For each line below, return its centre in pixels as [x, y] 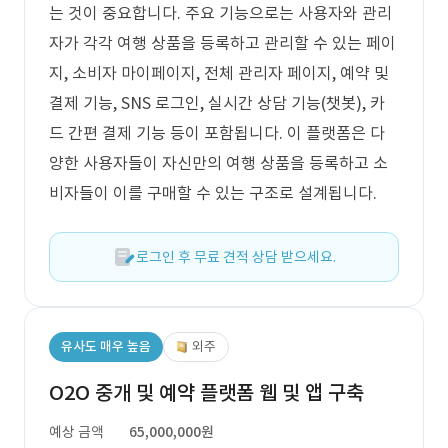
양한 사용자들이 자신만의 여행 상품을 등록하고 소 [218, 163]
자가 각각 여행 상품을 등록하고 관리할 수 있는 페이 [222, 43]
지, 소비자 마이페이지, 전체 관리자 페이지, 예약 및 [219, 73]
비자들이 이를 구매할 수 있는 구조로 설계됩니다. [213, 193]
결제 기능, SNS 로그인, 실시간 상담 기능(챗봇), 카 [217, 103]
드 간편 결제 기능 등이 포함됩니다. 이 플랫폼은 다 [217, 133]
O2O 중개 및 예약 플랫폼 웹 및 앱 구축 [206, 393]
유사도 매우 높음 [106, 346]
